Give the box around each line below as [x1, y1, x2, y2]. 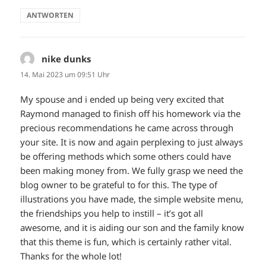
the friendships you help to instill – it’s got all [20, 207, 204, 219]
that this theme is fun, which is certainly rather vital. [20, 235, 232, 248]
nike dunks [42, 53, 91, 65]
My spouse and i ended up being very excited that [20, 93, 224, 105]
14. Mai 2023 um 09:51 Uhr [20, 69, 110, 80]
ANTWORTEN [27, 10, 74, 21]
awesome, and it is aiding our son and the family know [20, 221, 245, 233]
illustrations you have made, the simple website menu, [20, 192, 244, 205]
